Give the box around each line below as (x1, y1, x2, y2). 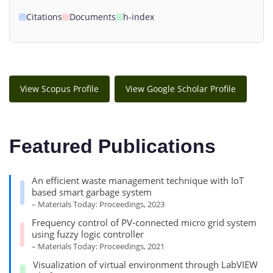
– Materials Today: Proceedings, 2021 (31, 241, 165, 252)
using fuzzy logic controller (31, 228, 144, 241)
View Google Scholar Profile (126, 83, 236, 95)
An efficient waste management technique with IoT (31, 174, 244, 187)
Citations (26, 11, 62, 23)
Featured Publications (9, 135, 216, 157)
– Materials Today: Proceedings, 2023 (31, 199, 165, 210)
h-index (123, 11, 154, 23)
